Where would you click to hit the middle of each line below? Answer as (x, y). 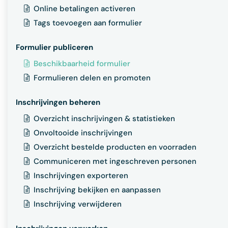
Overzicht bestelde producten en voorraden (115, 147)
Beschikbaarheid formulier (82, 64)
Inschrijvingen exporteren (81, 176)
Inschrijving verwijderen (78, 204)
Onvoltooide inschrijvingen (83, 133)
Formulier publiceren (54, 48)
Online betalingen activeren (84, 9)
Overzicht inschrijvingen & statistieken (104, 119)
